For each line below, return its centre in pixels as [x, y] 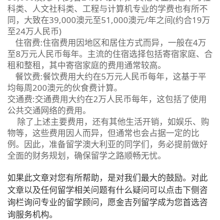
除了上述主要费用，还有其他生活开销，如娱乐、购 [108, 121]
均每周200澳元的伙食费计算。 [65, 87]
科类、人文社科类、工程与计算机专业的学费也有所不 [108, 8]
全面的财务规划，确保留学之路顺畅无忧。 [87, 155]
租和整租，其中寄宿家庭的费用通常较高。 [87, 65]
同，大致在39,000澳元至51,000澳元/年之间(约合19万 [109, 20]
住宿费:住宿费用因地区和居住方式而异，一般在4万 [107, 42]
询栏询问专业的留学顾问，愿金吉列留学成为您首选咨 [108, 202]
